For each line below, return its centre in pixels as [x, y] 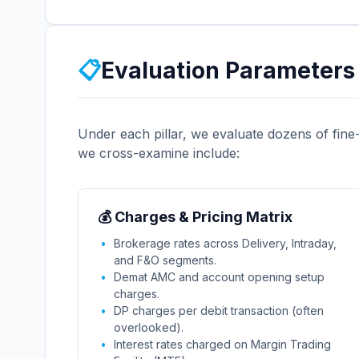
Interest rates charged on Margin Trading [222, 344]
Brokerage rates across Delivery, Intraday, [225, 243]
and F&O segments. [165, 260]
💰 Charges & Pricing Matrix [195, 217]
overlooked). [149, 327]
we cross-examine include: [159, 153]
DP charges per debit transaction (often [219, 311]
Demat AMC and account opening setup [219, 277]
